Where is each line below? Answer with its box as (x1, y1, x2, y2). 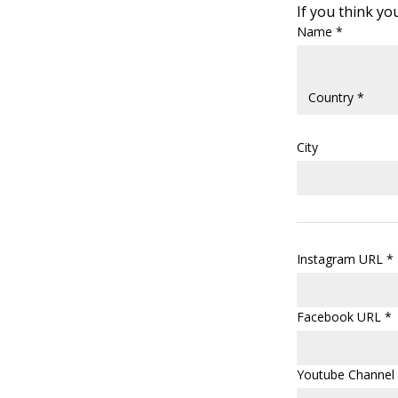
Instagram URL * (297, 251, 394, 268)
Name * (297, 23, 343, 41)
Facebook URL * (297, 308, 392, 326)
